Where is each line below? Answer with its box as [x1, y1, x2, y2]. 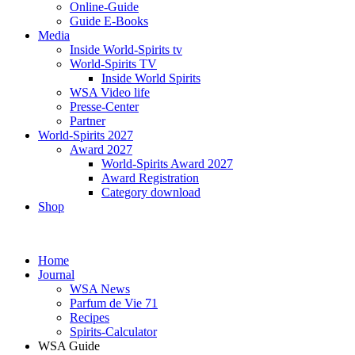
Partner [70, 114, 105, 128]
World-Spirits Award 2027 [101, 157, 233, 170]
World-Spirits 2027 [38, 128, 133, 142]
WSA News [70, 282, 130, 296]
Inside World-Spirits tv [70, 43, 182, 56]
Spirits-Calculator [70, 325, 157, 338]
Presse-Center [70, 100, 139, 113]
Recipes [70, 311, 109, 324]
